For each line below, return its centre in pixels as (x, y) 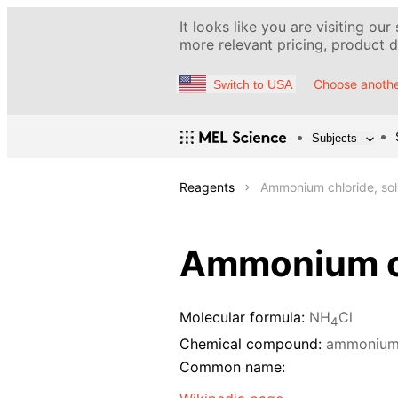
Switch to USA (253, 84)
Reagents (207, 187)
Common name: (232, 367)
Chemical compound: (251, 343)
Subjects (334, 138)
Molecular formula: (242, 318)
